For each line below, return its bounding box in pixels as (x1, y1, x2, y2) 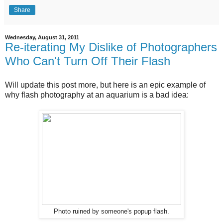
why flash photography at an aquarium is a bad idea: (5, 91, 189, 99)
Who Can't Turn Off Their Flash (5, 54, 170, 68)
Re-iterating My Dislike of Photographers (5, 40, 217, 54)
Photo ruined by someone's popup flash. (54, 208, 169, 215)
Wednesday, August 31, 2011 (5, 34, 79, 41)
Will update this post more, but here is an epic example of (5, 81, 206, 89)
